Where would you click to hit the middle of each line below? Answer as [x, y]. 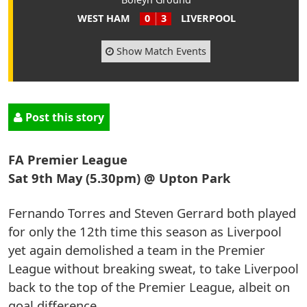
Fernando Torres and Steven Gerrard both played [152, 212]
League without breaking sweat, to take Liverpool [153, 268]
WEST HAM [103, 19]
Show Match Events [160, 51]
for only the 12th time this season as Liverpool [145, 231]
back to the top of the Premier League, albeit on [149, 286]
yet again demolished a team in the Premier [137, 249]
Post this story [63, 118]
